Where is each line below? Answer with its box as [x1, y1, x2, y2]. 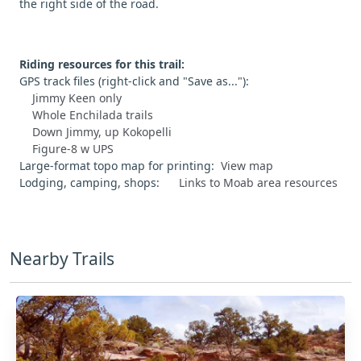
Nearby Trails [10, 247, 114, 270]
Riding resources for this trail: [19, 56, 185, 72]
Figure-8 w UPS [32, 140, 114, 156]
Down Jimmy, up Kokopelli [32, 123, 172, 139]
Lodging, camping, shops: [19, 174, 179, 190]
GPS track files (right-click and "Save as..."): [19, 73, 249, 89]
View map [221, 157, 273, 173]
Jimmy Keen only [32, 89, 122, 106]
